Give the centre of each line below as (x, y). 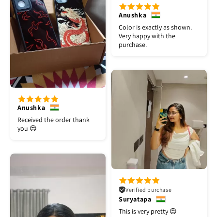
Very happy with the (147, 36)
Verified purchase (149, 190)
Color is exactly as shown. (155, 27)
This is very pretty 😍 (148, 211)
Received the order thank (54, 120)
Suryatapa (135, 199)
